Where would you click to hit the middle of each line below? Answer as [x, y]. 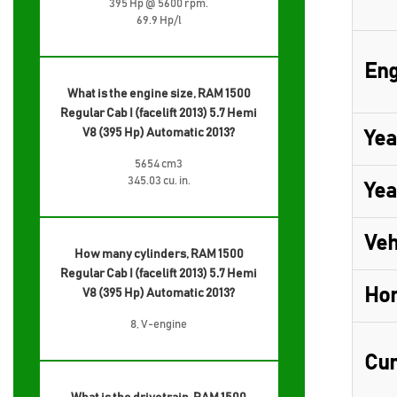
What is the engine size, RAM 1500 [159, 94]
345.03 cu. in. [159, 181]
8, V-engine [159, 325]
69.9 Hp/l [159, 21]
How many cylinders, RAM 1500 [159, 254]
